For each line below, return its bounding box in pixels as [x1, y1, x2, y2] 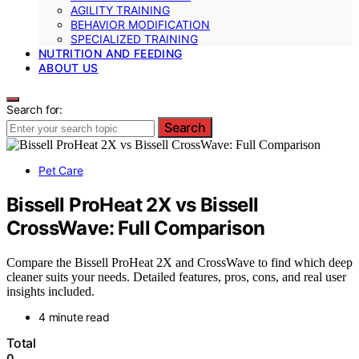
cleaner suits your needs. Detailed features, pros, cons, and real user [6, 269, 346, 284]
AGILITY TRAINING [71, 3, 170, 17]
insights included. [6, 284, 95, 298]
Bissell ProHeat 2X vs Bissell [6, 192, 259, 216]
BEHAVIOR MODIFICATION [71, 18, 210, 31]
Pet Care [38, 163, 83, 177]
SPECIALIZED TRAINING [71, 32, 198, 46]
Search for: [6, 103, 63, 116]
